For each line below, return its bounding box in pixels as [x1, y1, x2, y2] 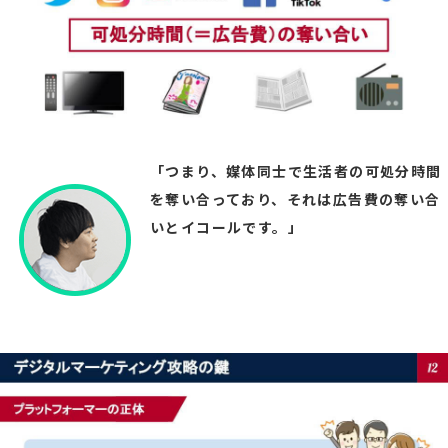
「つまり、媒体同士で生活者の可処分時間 [150, 160, 442, 181]
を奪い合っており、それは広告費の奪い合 [150, 188, 441, 209]
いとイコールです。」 [150, 216, 303, 237]
